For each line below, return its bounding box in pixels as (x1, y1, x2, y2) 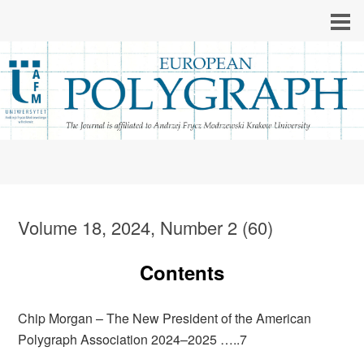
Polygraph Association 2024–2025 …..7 (18, 329, 248, 349)
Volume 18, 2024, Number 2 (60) (18, 214, 274, 240)
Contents (140, 258, 224, 286)
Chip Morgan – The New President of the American (18, 308, 312, 327)
